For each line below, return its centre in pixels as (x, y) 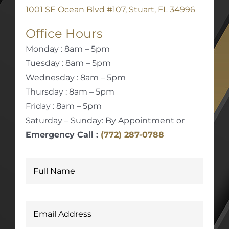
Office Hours (64, 33)
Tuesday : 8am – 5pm (68, 63)
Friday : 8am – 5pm (63, 106)
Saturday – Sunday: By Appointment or (105, 120)
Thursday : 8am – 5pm (70, 91)
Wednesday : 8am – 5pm (75, 77)
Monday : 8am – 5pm (67, 49)
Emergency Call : (63, 134)
